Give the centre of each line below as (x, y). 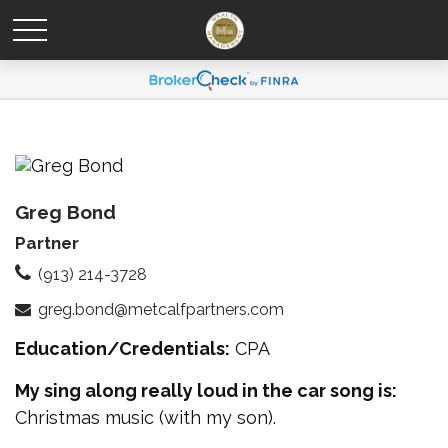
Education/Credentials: (122, 348)
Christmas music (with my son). (145, 417)
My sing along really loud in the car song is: (206, 390)
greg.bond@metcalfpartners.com (161, 309)
